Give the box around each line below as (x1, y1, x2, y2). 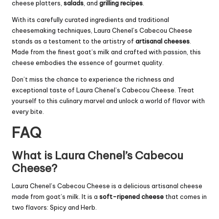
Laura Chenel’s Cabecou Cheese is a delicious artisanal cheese (12, 181, 202, 190)
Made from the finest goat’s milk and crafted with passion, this (12, 47, 201, 56)
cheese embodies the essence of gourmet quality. (12, 58, 164, 66)
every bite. (12, 107, 44, 115)
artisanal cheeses (135, 37, 190, 45)
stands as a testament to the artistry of (12, 37, 135, 45)
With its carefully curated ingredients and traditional (12, 15, 169, 23)
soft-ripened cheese (99, 192, 164, 200)
